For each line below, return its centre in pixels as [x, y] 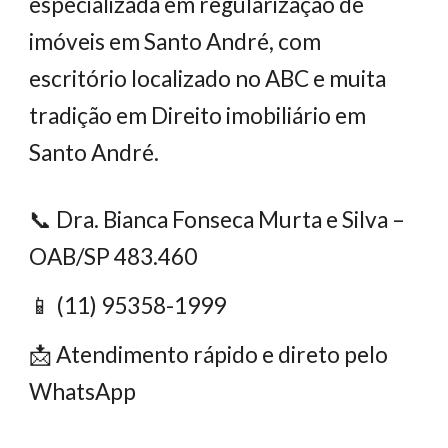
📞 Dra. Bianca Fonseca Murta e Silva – [217, 219]
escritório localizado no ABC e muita [208, 78]
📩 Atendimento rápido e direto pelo [209, 354]
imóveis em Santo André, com [175, 41]
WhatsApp [83, 391]
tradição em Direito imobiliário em [198, 115]
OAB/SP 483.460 [113, 256]
